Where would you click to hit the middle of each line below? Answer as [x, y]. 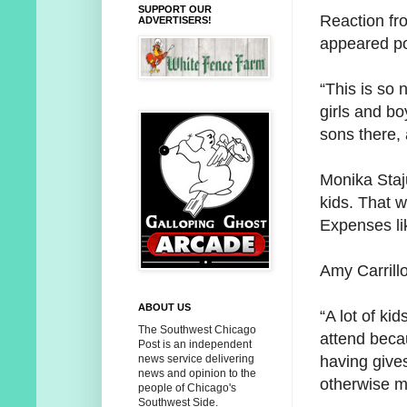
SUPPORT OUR [175, 10]
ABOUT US [164, 308]
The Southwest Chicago [197, 330]
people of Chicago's [187, 388]
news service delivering [196, 359]
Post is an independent [195, 345]
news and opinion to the [197, 374]
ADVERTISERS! [175, 20]
